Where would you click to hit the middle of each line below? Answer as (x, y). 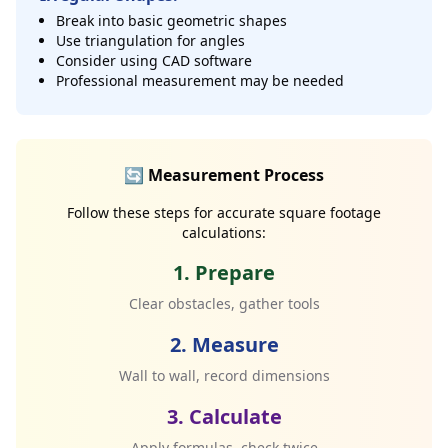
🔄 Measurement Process (224, 175)
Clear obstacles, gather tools (224, 303)
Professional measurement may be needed (200, 80)
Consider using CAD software (154, 60)
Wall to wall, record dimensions (224, 375)
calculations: (224, 232)
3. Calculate (224, 416)
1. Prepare (224, 272)
